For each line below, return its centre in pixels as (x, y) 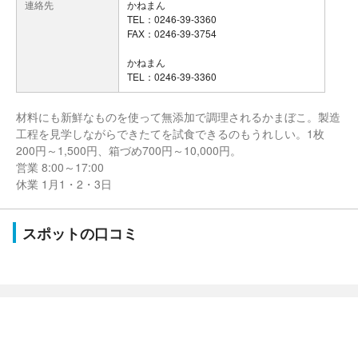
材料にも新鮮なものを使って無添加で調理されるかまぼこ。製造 (178, 117)
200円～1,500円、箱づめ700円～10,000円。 (129, 150)
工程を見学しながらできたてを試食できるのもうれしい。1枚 (170, 133)
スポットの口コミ (80, 233)
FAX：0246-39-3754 (172, 33)
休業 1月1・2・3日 (64, 184)
